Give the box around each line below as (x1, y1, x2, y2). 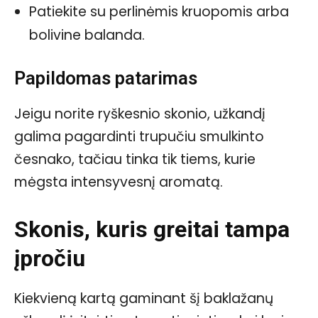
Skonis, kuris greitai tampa (14, 215, 290, 243)
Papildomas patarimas (14, 67, 197, 89)
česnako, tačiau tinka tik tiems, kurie (14, 149, 256, 169)
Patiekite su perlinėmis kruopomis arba (29, 1, 289, 21)
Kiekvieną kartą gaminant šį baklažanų (14, 288, 273, 308)
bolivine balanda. (29, 25, 145, 45)
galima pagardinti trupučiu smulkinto (14, 126, 264, 146)
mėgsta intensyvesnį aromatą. (14, 172, 223, 192)
